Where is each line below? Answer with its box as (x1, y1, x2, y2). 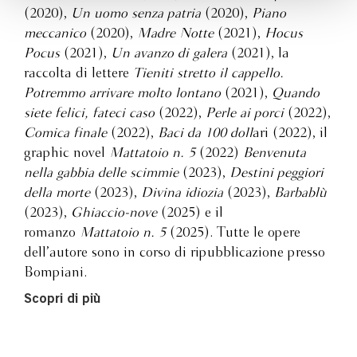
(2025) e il (157, 206, 223, 220)
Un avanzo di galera (111, 46, 227, 61)
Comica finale (24, 126, 107, 140)
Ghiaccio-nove (71, 206, 157, 220)
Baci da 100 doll (158, 126, 253, 140)
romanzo (24, 226, 80, 240)
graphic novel (24, 146, 109, 160)
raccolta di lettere (24, 66, 133, 80)
